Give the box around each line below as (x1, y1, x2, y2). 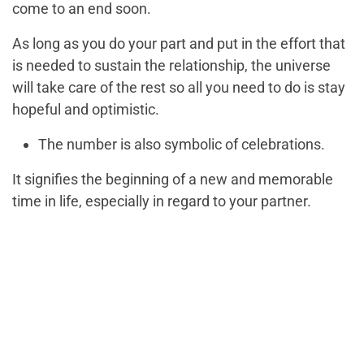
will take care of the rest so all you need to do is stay (12, 79, 345, 97)
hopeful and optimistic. (12, 101, 159, 119)
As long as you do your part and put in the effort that (12, 35, 345, 53)
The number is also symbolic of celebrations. (38, 136, 325, 154)
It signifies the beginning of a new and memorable (12, 171, 333, 188)
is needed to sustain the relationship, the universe (12, 57, 331, 75)
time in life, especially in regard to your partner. (12, 193, 311, 210)
